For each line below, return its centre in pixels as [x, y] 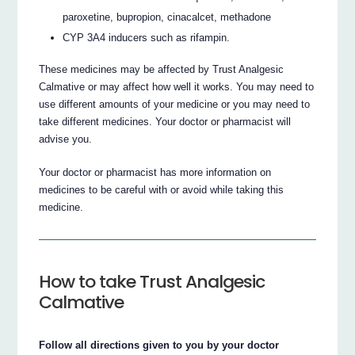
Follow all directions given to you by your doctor [159, 345]
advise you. [66, 139]
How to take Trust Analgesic [152, 281]
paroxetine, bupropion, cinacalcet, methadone [167, 17]
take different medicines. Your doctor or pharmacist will [165, 122]
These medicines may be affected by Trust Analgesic [162, 70]
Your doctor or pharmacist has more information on [155, 173]
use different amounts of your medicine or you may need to [175, 105]
